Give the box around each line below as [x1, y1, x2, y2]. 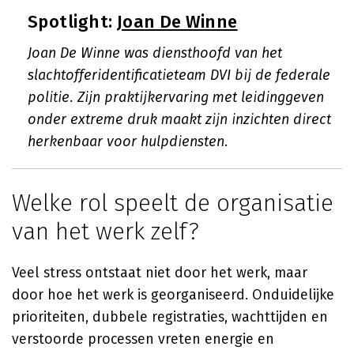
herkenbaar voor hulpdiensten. [28, 133, 228, 150]
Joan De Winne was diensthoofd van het [28, 44, 282, 62]
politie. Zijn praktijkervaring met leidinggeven [28, 88, 324, 106]
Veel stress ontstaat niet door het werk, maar [12, 264, 307, 281]
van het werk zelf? [12, 217, 199, 246]
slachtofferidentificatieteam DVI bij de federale [28, 66, 330, 84]
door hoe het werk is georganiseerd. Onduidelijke [12, 286, 334, 303]
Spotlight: [28, 11, 117, 32]
